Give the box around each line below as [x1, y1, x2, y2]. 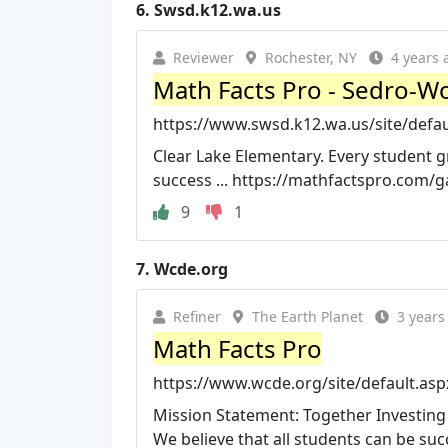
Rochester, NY [265, 48, 357, 67]
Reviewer [173, 48, 234, 67]
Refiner [173, 307, 221, 326]
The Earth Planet [252, 307, 363, 326]
